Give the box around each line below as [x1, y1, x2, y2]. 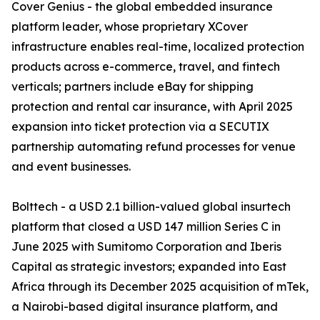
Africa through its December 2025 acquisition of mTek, [11, 279, 309, 294]
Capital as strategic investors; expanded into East [11, 259, 286, 274]
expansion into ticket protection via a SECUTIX [11, 119, 269, 134]
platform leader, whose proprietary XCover [11, 19, 248, 34]
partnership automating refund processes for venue [11, 139, 296, 154]
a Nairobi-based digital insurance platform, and [11, 299, 278, 314]
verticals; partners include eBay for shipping [11, 79, 254, 94]
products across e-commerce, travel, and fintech [11, 59, 280, 74]
